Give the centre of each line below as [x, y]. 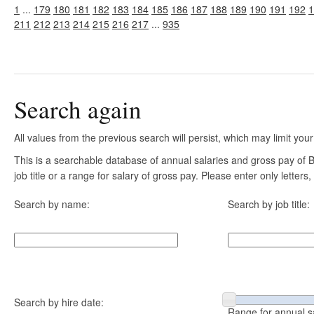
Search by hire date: [59, 302]
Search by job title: [269, 204]
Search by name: [52, 204]
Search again [78, 109]
